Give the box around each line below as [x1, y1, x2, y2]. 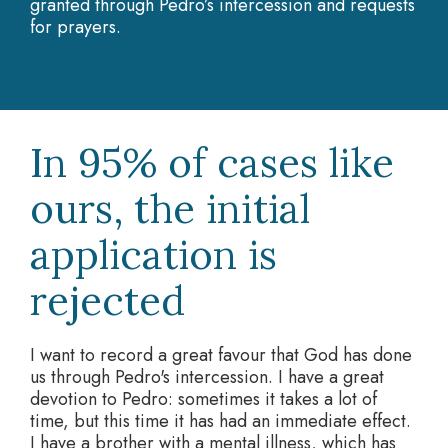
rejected [30, 275, 185, 326]
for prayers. [30, 14, 121, 40]
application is [30, 229, 277, 280]
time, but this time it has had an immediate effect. [30, 408, 411, 434]
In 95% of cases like [30, 137, 394, 188]
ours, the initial [30, 183, 310, 234]
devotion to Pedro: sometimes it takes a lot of [30, 386, 377, 412]
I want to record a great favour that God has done [30, 342, 412, 368]
